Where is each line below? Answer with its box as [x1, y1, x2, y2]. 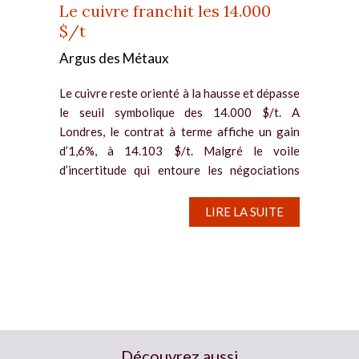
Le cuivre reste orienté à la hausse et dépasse [59, 85, 300, 100]
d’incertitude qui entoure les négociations [59, 162, 300, 177]
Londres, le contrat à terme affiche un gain [59, 123, 300, 139]
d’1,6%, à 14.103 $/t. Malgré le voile [59, 143, 300, 158]
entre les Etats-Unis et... [59, 181, 186, 196]
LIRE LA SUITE [205, 204, 284, 219]
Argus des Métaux [59, 49, 169, 67]
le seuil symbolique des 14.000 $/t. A [59, 104, 300, 119]
